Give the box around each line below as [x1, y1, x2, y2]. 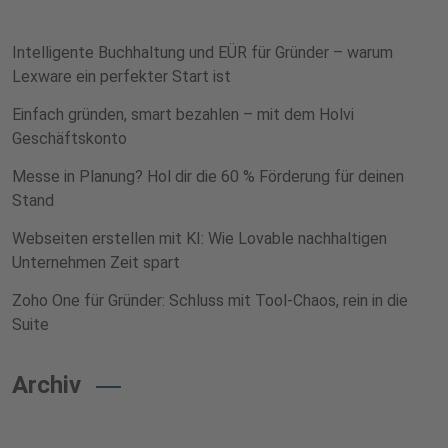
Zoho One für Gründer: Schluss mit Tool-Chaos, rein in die [12, 291, 408, 310]
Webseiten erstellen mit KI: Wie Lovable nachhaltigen [12, 229, 387, 248]
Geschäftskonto [12, 129, 127, 148]
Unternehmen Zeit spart [12, 253, 180, 272]
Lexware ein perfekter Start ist [12, 67, 231, 86]
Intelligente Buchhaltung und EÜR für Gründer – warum [12, 43, 393, 62]
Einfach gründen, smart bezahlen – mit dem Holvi [12, 105, 354, 124]
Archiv [12, 371, 81, 399]
